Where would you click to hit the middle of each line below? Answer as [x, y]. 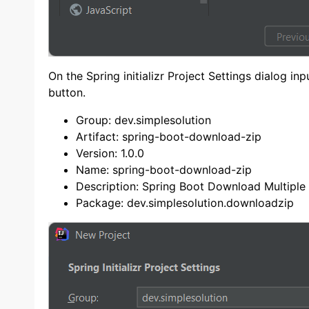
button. [67, 92]
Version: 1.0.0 [110, 153]
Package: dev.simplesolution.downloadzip [185, 203]
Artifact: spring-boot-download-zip [169, 137]
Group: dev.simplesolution [143, 120]
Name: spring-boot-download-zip [164, 170]
